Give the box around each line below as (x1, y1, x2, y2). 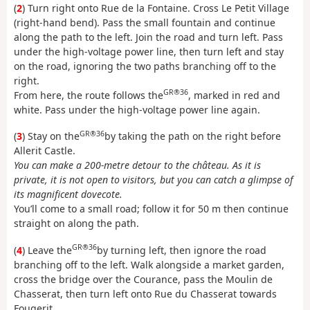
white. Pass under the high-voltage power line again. (14, 102, 260, 116)
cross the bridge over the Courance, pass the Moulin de (14, 272, 273, 286)
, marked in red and (188, 88, 280, 102)
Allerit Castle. (14, 144, 75, 158)
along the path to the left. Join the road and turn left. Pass (14, 30, 283, 44)
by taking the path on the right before (104, 129, 281, 143)
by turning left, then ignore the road (97, 243, 266, 257)
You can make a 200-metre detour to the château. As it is (14, 158, 261, 172)
